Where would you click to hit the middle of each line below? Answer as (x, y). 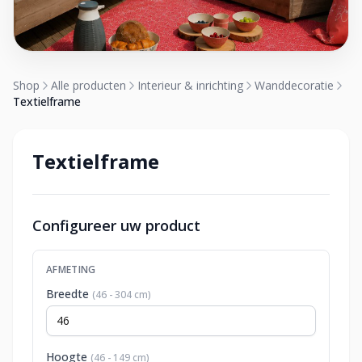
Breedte (69, 294)
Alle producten (88, 85)
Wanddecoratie (294, 85)
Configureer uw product (116, 225)
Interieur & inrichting (190, 85)
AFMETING (71, 269)
